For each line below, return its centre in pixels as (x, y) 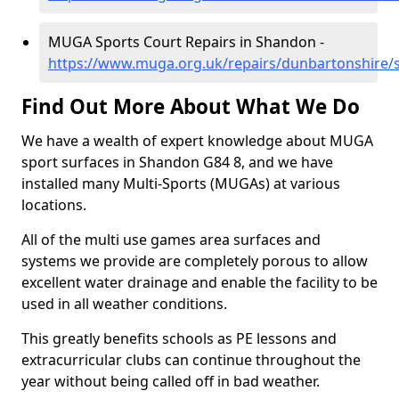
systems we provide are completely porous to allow (195, 261)
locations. (54, 205)
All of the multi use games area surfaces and (171, 240)
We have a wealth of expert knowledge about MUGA (197, 141)
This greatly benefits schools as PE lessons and (179, 338)
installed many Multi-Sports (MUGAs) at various (181, 183)
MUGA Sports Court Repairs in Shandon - (186, 42)
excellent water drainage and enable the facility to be (199, 282)
